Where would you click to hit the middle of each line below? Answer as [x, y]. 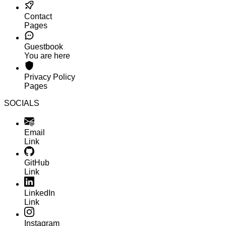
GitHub [37, 162]
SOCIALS [22, 103]
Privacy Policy [50, 77]
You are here [47, 55]
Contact [38, 16]
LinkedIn [40, 193]
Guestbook [44, 46]
